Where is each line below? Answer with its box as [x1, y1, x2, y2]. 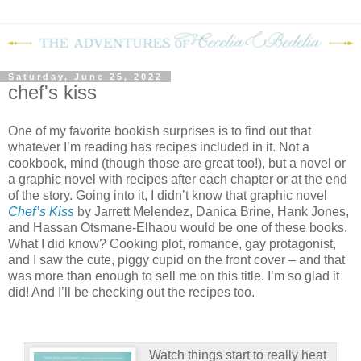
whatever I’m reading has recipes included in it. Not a [8, 139, 309, 154]
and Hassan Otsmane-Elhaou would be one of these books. [8, 220, 347, 234]
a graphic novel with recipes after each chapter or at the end [8, 172, 347, 186]
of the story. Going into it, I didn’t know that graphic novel [8, 188, 327, 202]
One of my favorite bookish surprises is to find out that [8, 123, 311, 138]
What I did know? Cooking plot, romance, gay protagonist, [8, 236, 336, 251]
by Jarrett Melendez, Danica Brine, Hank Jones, [74, 204, 349, 218]
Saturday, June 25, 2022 [8, 72, 163, 82]
